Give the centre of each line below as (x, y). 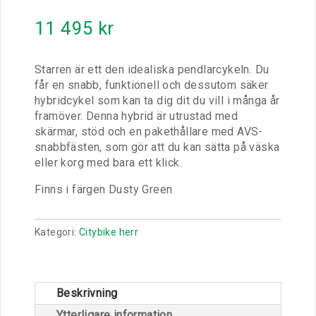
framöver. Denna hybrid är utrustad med (136, 116)
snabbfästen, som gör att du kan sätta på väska (157, 147)
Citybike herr (109, 232)
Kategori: (57, 232)
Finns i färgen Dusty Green (104, 189)
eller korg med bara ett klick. (108, 162)
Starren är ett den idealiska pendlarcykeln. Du (152, 69)
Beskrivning (87, 293)
